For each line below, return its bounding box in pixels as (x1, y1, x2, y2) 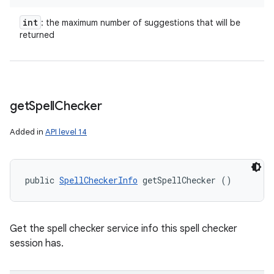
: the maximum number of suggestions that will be (41, 17, 240, 28)
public (25, 174, 59, 186)
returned (20, 29, 54, 40)
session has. (10, 237, 64, 250)
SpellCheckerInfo (59, 174, 138, 186)
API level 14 (45, 127, 87, 137)
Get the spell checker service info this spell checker (10, 223, 237, 235)
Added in (10, 127, 45, 137)
